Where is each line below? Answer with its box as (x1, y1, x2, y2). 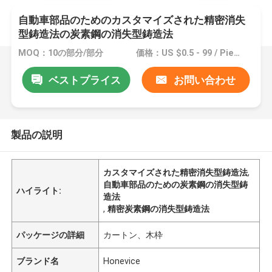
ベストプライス (48, 73, 121, 86)
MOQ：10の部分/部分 (18, 48, 104, 58)
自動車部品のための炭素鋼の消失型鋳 (103, 179, 248, 189)
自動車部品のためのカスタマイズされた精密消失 (18, 14, 246, 27)
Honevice (103, 256, 141, 266)
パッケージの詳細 (16, 229, 85, 240)
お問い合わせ (173, 73, 236, 86)
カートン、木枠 (103, 229, 163, 240)
